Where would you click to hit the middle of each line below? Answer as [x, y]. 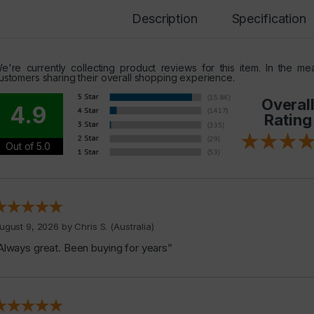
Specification [269, 19]
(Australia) [131, 227]
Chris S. [91, 227]
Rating [288, 120]
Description [165, 19]
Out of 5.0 [28, 146]
